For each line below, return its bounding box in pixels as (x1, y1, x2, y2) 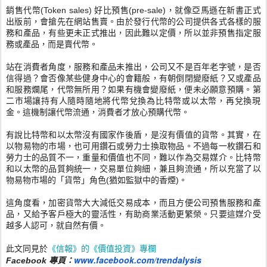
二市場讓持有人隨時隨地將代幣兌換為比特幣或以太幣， (6, 96, 226, 106)
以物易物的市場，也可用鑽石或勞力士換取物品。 (6, 141, 193, 151)
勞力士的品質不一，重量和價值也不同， (6, 153, 159, 163)
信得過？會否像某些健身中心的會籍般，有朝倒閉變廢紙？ (6, 73, 227, 83)
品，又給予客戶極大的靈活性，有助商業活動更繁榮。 (6, 209, 210, 219)
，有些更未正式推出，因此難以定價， (40, 28, 185, 38)
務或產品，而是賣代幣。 (6, 39, 98, 49)
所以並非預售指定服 (184, 28, 261, 38)
